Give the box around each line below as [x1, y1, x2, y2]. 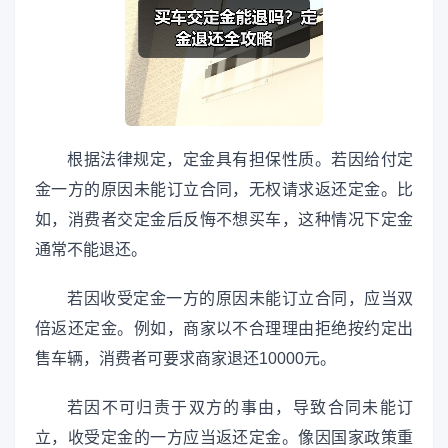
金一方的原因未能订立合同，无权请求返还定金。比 [35, 181, 413, 198]
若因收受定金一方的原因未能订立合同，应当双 [67, 290, 413, 308]
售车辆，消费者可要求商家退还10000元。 [35, 350, 336, 368]
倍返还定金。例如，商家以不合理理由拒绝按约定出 [35, 320, 413, 338]
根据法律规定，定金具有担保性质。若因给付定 [67, 151, 413, 168]
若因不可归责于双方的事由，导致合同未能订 [67, 399, 413, 417]
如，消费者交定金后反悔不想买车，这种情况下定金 [35, 211, 413, 228]
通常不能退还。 [35, 241, 147, 258]
